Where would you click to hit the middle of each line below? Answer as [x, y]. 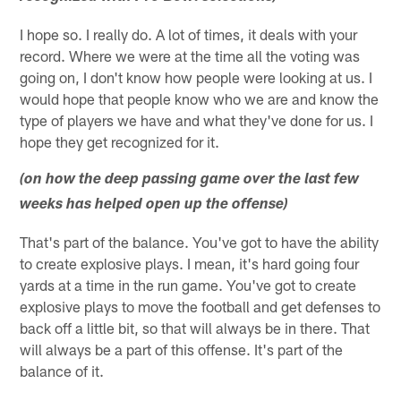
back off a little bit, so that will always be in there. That [195, 327]
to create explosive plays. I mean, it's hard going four [190, 263]
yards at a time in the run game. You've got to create [188, 284]
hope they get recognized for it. [120, 141]
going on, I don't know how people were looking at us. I [196, 77]
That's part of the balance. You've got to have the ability [200, 241]
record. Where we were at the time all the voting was [190, 55]
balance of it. [62, 370]
